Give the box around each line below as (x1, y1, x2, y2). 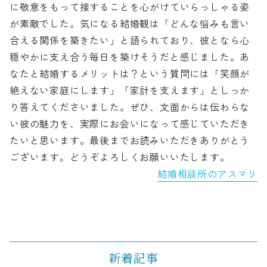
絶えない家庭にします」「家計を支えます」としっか (10, 82, 250, 97)
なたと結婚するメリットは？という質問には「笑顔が (10, 66, 250, 80)
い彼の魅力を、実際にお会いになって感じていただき (10, 116, 250, 131)
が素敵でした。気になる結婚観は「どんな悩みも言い (10, 15, 250, 30)
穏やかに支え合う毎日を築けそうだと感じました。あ (10, 49, 250, 64)
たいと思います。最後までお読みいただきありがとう (10, 132, 250, 147)
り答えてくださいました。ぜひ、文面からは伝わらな (10, 99, 250, 114)
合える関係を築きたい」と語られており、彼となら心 (10, 32, 250, 47)
